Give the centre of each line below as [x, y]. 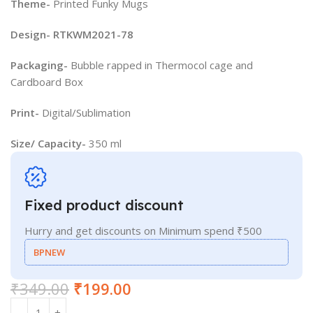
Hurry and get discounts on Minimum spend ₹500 [143, 231]
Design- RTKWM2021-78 [72, 35]
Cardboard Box [47, 82]
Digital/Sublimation [85, 113]
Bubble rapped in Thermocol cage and [160, 65]
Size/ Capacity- [48, 144]
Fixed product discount [104, 205]
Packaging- [39, 65]
